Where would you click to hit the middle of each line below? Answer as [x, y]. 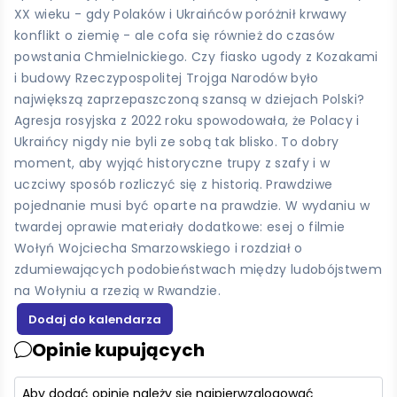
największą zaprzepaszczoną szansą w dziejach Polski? [190, 99]
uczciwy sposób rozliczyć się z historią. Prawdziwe [174, 184]
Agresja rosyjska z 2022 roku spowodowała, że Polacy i [187, 120]
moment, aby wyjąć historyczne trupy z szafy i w [172, 163]
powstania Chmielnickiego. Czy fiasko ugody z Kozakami [196, 56]
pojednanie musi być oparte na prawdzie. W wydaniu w [192, 205]
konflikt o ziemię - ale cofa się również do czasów [175, 35]
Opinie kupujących [118, 350]
